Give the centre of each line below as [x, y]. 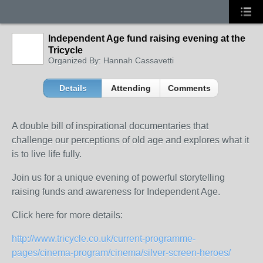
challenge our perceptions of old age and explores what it [130, 140]
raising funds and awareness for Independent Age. [116, 192]
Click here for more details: [67, 215]
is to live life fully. [48, 154]
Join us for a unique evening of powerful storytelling [118, 178]
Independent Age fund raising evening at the [147, 38]
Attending [131, 88]
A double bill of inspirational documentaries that [110, 126]
